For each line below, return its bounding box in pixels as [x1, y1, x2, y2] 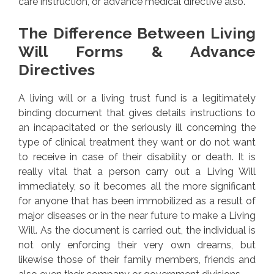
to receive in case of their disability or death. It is [18, 150, 256, 163]
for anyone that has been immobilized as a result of [18, 194, 256, 207]
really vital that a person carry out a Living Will [18, 165, 256, 177]
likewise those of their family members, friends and [18, 253, 256, 265]
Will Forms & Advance [18, 42, 256, 61]
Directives [18, 60, 95, 79]
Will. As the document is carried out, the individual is [18, 224, 256, 236]
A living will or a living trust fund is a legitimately [18, 92, 256, 104]
